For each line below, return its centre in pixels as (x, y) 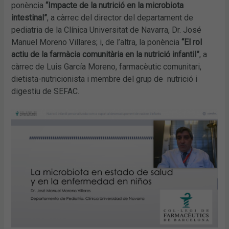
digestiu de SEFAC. (45, 91)
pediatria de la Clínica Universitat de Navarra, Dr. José (107, 30)
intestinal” (29, 17)
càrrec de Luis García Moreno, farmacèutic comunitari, (107, 66)
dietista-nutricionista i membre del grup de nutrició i (105, 79)
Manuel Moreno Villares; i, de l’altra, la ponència (97, 42)
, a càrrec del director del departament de (120, 17)
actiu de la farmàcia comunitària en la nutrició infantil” (106, 54)
